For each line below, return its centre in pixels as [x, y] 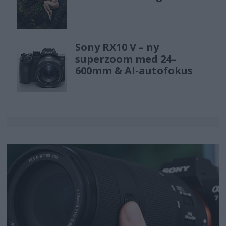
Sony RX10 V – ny [117, 47]
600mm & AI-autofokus [134, 70]
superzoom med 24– [126, 59]
